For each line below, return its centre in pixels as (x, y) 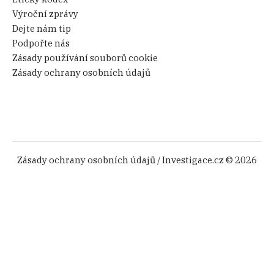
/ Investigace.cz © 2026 (206, 160)
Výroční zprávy (46, 13)
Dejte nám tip (42, 28)
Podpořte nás (41, 43)
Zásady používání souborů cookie (85, 57)
